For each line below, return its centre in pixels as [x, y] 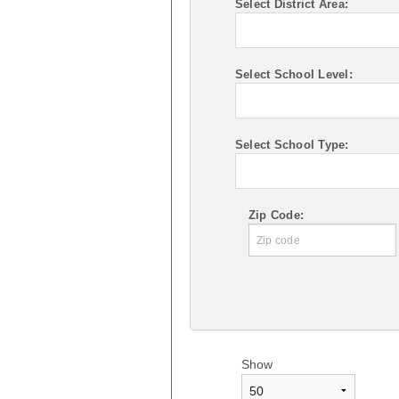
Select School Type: [292, 144]
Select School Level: [293, 74]
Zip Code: [276, 215]
